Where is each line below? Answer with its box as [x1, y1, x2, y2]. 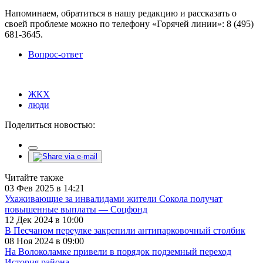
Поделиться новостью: [5, 119, 95, 130]
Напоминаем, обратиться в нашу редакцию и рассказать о [5, 8, 237, 18]
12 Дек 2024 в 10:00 [5, 214, 83, 225]
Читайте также [5, 172, 63, 183]
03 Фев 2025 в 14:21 [5, 183, 85, 193]
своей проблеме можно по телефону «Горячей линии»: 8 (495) [5, 18, 254, 29]
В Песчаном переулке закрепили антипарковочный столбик [5, 225, 245, 235]
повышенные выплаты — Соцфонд [5, 204, 147, 214]
